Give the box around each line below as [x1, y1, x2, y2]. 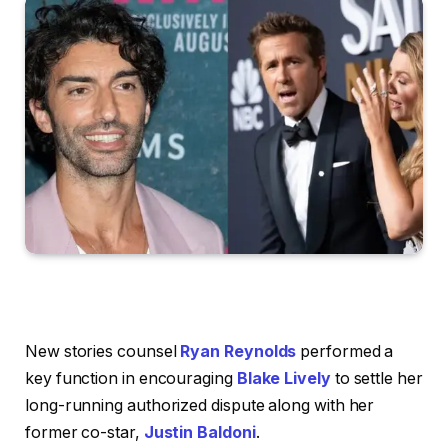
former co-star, [25, 422, 144, 442]
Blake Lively [236, 368, 331, 388]
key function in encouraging [25, 368, 237, 388]
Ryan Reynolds [180, 341, 297, 361]
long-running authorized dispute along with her [25, 395, 375, 415]
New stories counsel [25, 341, 181, 361]
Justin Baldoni [143, 422, 256, 442]
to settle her [330, 368, 423, 388]
